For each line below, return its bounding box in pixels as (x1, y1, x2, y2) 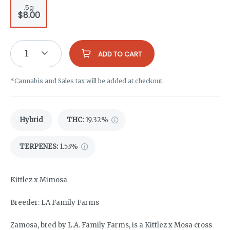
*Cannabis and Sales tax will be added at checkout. (10, 76, 164, 85)
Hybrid (20, 115, 43, 124)
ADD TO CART (98, 49, 142, 59)
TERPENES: (20, 142, 58, 151)
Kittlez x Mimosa (10, 175, 67, 184)
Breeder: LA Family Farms (10, 198, 99, 207)
